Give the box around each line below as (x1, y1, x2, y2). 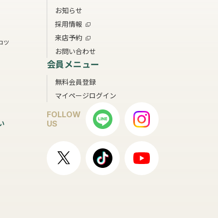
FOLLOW (47, 109, 81, 119)
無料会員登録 (55, 76, 96, 87)
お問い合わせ (55, 46, 96, 56)
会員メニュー (47, 57, 99, 70)
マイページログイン (55, 90, 116, 100)
